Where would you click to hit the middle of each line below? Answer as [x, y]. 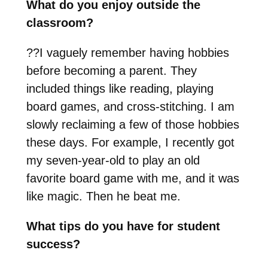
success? [55, 244]
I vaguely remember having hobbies [134, 53]
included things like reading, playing [120, 89]
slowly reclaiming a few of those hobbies [133, 125]
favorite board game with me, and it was [133, 179]
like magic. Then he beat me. [105, 197]
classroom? [60, 23]
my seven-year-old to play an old [113, 161]
